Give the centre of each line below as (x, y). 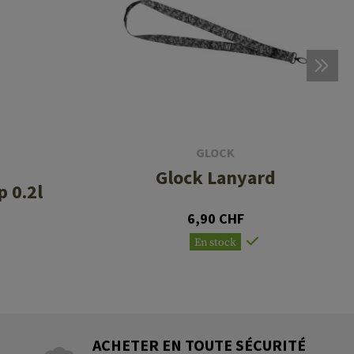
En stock (215, 242)
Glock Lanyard (215, 177)
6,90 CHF (215, 218)
